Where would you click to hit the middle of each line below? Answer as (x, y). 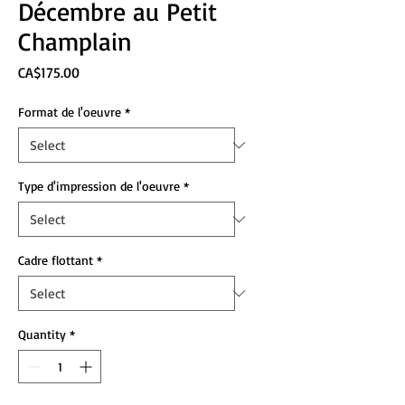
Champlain (75, 41)
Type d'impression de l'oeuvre (99, 186)
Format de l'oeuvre (70, 112)
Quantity (42, 334)
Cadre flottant (56, 260)
